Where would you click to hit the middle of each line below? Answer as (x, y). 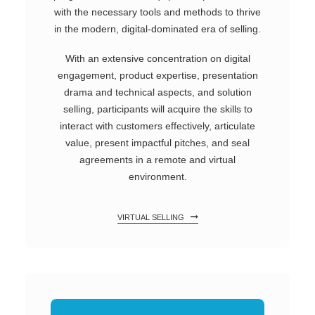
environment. (157, 176)
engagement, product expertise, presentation (157, 75)
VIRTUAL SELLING (150, 217)
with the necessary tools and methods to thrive (157, 12)
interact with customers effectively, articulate (157, 126)
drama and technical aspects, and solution (157, 92)
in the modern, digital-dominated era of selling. (157, 29)
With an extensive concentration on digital (157, 58)
